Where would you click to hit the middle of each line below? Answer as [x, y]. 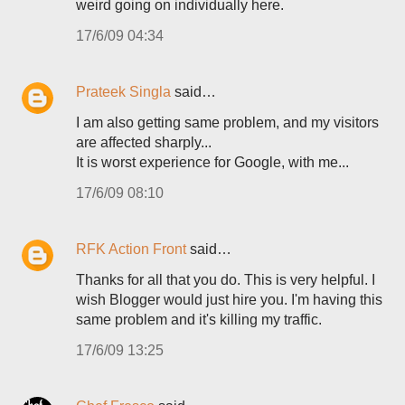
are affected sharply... [144, 142]
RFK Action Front [131, 249]
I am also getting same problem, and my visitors [227, 122]
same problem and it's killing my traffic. [199, 320]
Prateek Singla [123, 92]
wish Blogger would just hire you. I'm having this [229, 300]
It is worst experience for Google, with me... [212, 162]
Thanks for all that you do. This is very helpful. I [226, 280]
